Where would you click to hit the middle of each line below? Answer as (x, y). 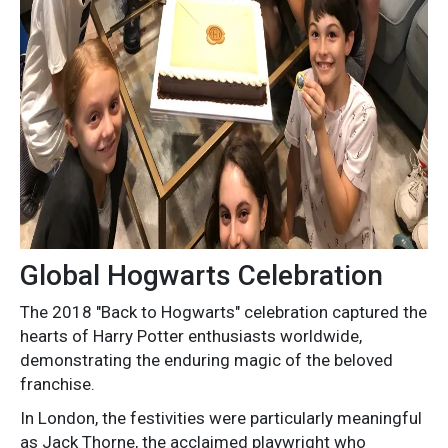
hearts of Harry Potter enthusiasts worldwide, (191, 336)
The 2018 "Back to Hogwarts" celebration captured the (223, 312)
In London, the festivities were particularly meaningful (221, 418)
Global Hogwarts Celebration (201, 276)
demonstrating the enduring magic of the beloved (206, 360)
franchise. (57, 384)
